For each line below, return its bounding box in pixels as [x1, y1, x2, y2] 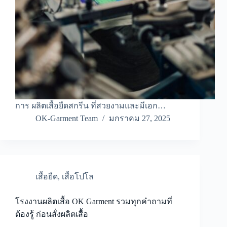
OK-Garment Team [35, 114, 98, 123]
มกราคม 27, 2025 [109, 114, 170, 123]
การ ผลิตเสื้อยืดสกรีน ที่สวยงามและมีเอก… [15, 101, 166, 110]
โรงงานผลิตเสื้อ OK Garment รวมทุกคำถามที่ [15, 197, 172, 206]
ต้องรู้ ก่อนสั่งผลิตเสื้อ [15, 210, 88, 219]
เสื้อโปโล [62, 172, 94, 181]
